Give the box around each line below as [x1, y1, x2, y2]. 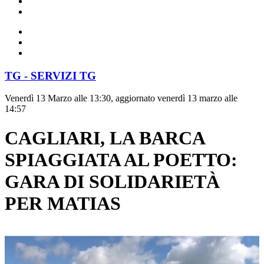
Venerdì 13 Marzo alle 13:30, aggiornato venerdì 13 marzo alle [5, 93, 237, 104]
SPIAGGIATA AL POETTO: [5, 148, 237, 170]
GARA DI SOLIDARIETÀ [5, 170, 220, 192]
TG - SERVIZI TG [5, 69, 96, 82]
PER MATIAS [5, 192, 121, 214]
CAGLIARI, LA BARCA [5, 127, 204, 148]
